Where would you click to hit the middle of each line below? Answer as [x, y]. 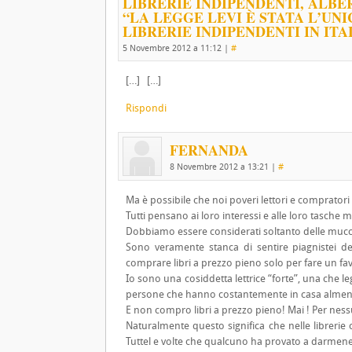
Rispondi [146, 108]
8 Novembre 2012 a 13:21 [219, 167]
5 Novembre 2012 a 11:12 [172, 48]
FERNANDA [209, 150]
